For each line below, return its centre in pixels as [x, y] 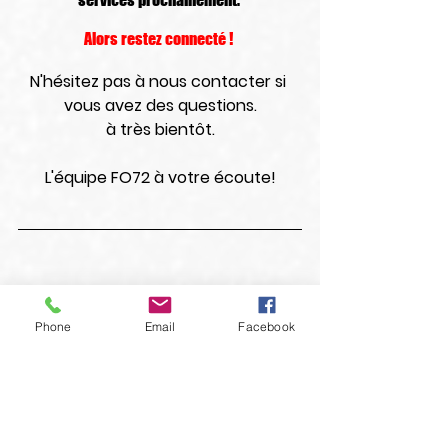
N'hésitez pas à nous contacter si [160, 82]
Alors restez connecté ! [160, 39]
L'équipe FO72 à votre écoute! [160, 178]
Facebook [266, 326]
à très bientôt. [160, 130]
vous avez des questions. [160, 106]
